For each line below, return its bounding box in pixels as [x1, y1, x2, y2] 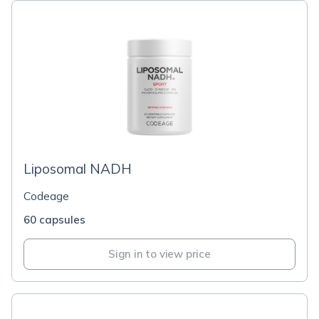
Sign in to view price [108, 247, 211, 261]
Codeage [23, 189, 69, 203]
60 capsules [23, 213, 85, 226]
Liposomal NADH [23, 160, 132, 177]
